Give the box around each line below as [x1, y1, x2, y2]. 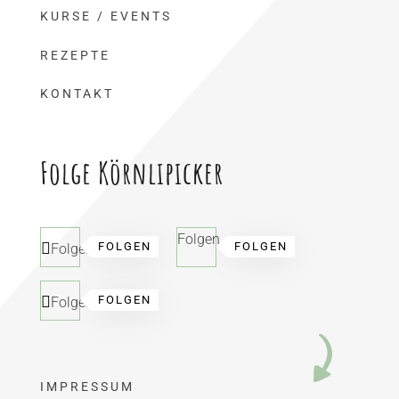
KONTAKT [39, 86, 114, 102]
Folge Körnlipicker [39, 151, 224, 192]
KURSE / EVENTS [39, 9, 172, 24]
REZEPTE [39, 47, 110, 62]
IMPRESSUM [39, 379, 134, 395]
